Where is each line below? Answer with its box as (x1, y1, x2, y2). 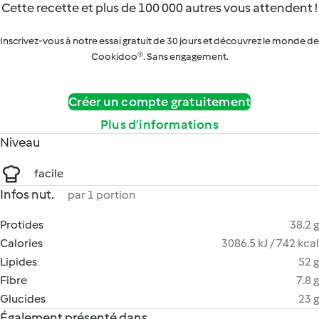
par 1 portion (68, 188, 135, 202)
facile (34, 167, 63, 180)
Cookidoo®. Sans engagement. (90, 51, 229, 63)
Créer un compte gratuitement (68, 94, 251, 110)
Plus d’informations (100, 117, 219, 132)
